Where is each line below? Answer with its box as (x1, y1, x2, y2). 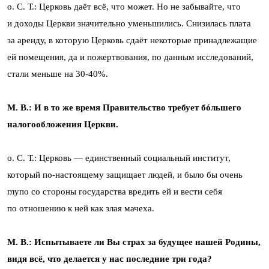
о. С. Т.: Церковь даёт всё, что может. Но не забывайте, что (7, 1, 241, 11)
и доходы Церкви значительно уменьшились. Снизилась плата (7, 18, 251, 28)
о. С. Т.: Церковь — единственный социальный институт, (7, 153, 231, 163)
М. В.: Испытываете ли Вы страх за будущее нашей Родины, (7, 237, 261, 247)
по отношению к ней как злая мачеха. (7, 203, 154, 213)
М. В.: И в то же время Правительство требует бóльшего (7, 102, 241, 112)
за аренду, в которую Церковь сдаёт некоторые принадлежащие (7, 35, 257, 45)
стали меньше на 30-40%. (7, 68, 108, 79)
